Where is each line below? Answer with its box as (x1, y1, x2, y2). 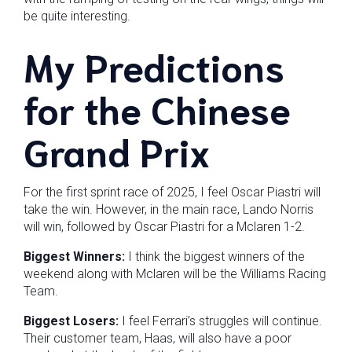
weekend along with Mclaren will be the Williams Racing (24, 266, 326, 281)
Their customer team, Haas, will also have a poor (24, 331, 291, 346)
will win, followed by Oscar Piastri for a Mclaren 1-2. (24, 219, 305, 234)
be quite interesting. (24, 9, 130, 24)
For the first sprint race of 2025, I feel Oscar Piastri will (24, 185, 321, 200)
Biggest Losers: (24, 313, 119, 328)
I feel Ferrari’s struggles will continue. (119, 313, 322, 328)
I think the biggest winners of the (125, 249, 305, 264)
